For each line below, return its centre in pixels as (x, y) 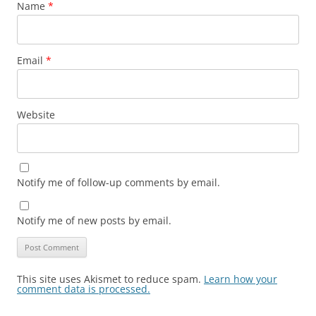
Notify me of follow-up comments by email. (119, 182)
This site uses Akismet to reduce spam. (110, 279)
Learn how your (241, 279)
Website (36, 114)
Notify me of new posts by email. (94, 220)
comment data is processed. (84, 288)
